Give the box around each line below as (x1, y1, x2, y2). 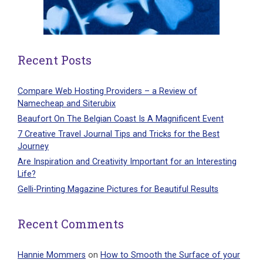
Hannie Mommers (18, 249, 86, 260)
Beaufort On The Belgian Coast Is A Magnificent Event (18, 113, 224, 124)
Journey (18, 141, 49, 151)
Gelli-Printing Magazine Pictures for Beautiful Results (18, 184, 218, 194)
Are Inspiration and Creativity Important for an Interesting (18, 156, 237, 167)
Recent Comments (18, 215, 124, 231)
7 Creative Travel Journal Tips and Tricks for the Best (18, 129, 220, 139)
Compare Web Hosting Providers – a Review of (18, 86, 197, 96)
